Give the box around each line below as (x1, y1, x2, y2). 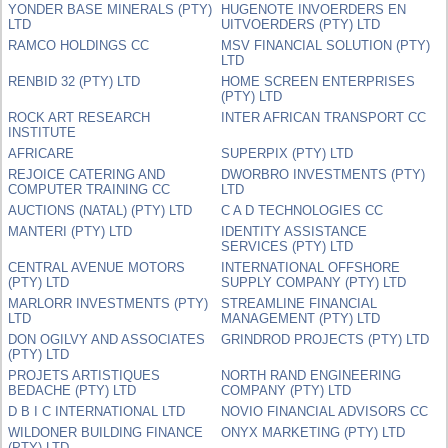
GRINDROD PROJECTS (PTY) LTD (221, 331, 430, 347)
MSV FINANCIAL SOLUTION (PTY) (221, 37, 431, 53)
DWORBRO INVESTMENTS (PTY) (221, 166, 426, 182)
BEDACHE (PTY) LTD (8, 382, 137, 398)
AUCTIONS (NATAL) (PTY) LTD (8, 202, 193, 218)
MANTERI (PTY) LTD (8, 223, 133, 239)
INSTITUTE (8, 124, 77, 140)
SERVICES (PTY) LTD (221, 238, 354, 254)
